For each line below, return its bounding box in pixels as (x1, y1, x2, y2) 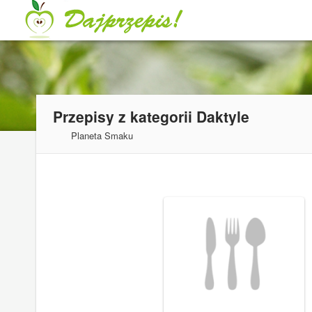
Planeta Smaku (71, 129, 133, 142)
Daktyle (196, 106, 249, 127)
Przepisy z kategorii (53, 106, 196, 127)
